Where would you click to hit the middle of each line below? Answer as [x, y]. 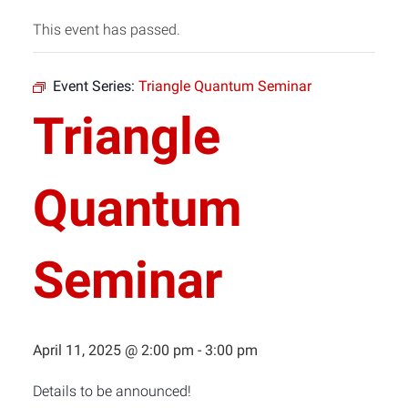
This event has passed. [107, 30]
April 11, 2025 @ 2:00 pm [113, 350]
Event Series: [96, 86]
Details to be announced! [112, 391]
